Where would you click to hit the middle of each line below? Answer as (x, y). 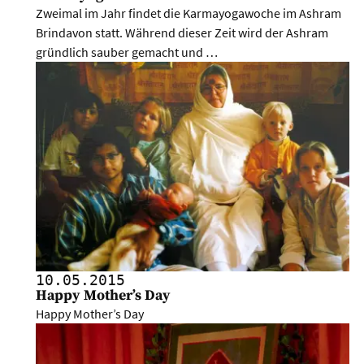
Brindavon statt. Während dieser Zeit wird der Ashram (182, 33)
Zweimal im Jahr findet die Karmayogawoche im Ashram (189, 13)
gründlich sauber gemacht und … (127, 52)
